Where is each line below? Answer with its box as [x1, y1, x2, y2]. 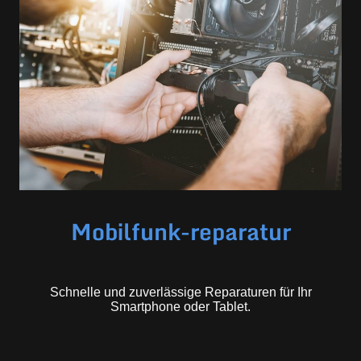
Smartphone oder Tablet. [110, 300, 251, 314]
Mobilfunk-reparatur [70, 213, 291, 251]
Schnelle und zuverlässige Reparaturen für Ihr [49, 285, 312, 300]
